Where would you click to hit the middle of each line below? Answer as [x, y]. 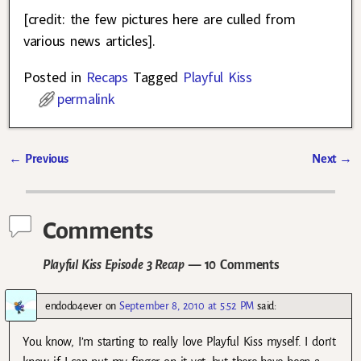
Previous [45, 158]
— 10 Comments [232, 264]
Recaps [107, 77]
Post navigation [68, 177]
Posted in [52, 77]
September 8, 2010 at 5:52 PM [187, 306]
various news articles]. [89, 40]
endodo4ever [74, 306]
